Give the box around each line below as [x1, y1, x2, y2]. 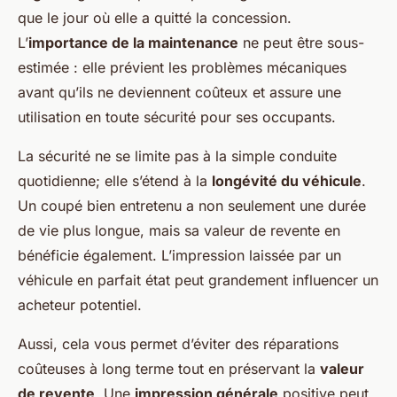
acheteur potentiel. [18, 296, 142, 315]
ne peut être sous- [238, 34, 364, 52]
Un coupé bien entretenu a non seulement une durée [18, 197, 366, 215]
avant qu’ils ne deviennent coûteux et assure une [18, 83, 341, 102]
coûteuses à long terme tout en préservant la [18, 360, 320, 378]
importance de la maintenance [28, 34, 238, 52]
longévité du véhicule [212, 172, 362, 191]
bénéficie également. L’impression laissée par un [18, 246, 341, 265]
